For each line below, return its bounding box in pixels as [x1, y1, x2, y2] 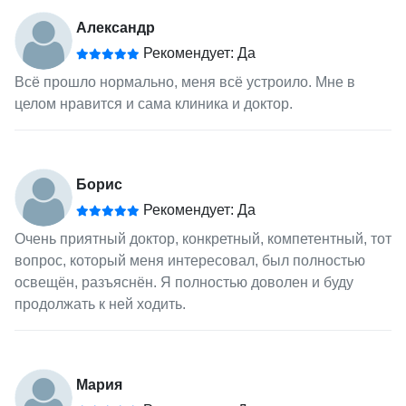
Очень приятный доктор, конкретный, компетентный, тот [14, 231, 391, 247]
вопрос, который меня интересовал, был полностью [14, 253, 365, 269]
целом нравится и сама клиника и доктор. [14, 96, 293, 112]
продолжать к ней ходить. [14, 296, 186, 313]
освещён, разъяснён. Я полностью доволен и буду [14, 275, 353, 291]
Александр [75, 20, 155, 36]
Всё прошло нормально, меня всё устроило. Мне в [14, 74, 355, 91]
